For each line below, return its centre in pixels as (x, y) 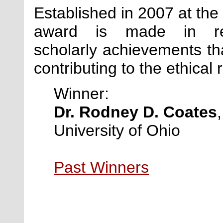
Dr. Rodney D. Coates (135, 112)
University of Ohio (117, 130)
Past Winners (101, 167)
